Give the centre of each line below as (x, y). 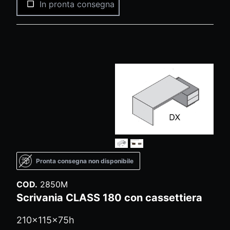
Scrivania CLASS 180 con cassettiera (109, 198)
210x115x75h (45, 220)
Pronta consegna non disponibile (85, 161)
